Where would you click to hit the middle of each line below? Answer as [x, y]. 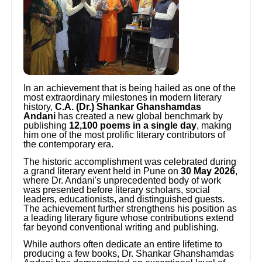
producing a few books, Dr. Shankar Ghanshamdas [129, 253]
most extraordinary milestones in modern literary [123, 98]
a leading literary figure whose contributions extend [129, 218]
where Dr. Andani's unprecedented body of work [123, 180]
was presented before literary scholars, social [117, 189]
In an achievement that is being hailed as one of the [130, 88]
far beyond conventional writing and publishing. [121, 227]
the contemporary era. [69, 144]
